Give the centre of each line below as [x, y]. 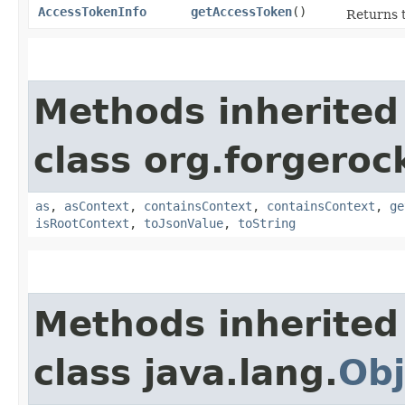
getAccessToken [241, 11]
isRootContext [82, 223]
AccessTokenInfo [92, 11]
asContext [97, 206]
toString [267, 223]
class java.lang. [186, 372]
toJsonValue [184, 223]
